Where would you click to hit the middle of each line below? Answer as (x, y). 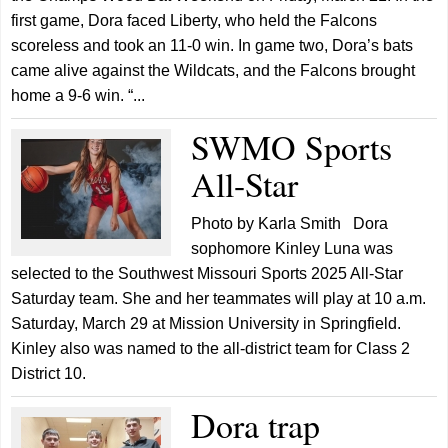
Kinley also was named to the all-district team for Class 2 (211, 348)
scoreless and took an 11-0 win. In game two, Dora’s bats (212, 45)
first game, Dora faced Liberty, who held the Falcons (194, 20)
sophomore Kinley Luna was (292, 248)
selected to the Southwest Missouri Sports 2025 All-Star (207, 273)
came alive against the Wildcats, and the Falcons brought (213, 70)
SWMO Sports (292, 146)
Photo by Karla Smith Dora (290, 223)
